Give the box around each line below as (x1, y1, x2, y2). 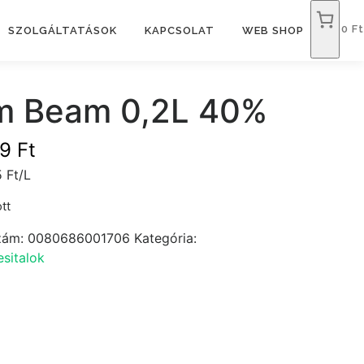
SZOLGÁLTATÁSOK (8, 24, 117, 37)
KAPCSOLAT (145, 24, 214, 37)
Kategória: (133, 230, 197, 246)
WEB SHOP (242, 24, 304, 37)
